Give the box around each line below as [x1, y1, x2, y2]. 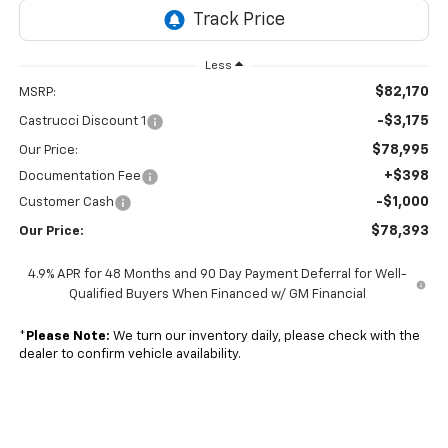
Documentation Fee [18, 170, 141, 184]
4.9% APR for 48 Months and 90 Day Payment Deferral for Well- [27, 268, 407, 282]
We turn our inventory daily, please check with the [109, 330, 420, 344]
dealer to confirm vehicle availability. [18, 348, 241, 362]
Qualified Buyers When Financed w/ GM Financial [68, 288, 366, 302]
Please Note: [25, 330, 110, 344]
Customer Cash [18, 196, 114, 210]
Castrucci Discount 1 [18, 115, 146, 129]
